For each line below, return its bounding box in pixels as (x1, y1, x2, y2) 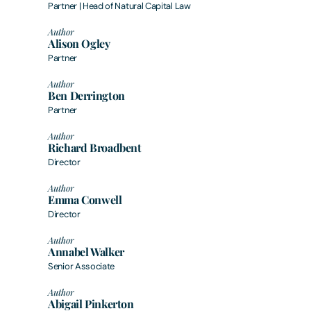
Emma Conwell (48, 192, 122, 207)
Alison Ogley (48, 35, 110, 51)
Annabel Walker (48, 244, 124, 259)
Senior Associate (48, 260, 115, 272)
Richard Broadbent (48, 140, 142, 155)
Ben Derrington (48, 87, 125, 103)
